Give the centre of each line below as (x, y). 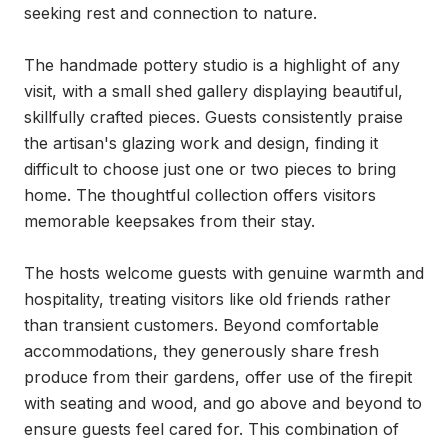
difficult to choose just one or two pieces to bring (210, 169)
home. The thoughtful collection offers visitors (200, 195)
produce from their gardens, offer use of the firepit (218, 377)
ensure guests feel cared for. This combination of (211, 429)
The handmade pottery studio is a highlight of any (212, 65)
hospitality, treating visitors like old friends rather (207, 299)
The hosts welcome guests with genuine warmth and (224, 273)
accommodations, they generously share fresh (201, 351)
